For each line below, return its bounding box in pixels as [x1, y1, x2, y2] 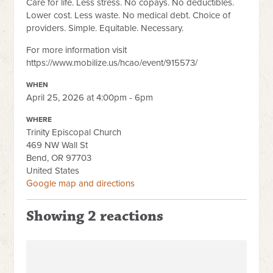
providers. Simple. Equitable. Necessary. [26, 22, 184, 34]
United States [26, 165, 80, 176]
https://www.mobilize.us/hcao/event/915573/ [26, 57, 198, 68]
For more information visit [26, 44, 127, 55]
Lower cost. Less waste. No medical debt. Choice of [26, 9, 231, 21]
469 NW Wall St [26, 139, 88, 151]
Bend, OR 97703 [26, 152, 92, 163]
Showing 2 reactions [26, 207, 164, 225]
